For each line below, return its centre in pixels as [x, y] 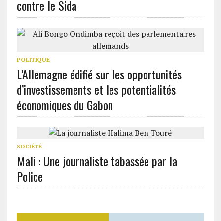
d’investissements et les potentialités [96, 90]
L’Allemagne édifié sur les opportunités [99, 74]
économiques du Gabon [65, 105]
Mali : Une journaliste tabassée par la [97, 161]
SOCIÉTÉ [29, 147]
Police [30, 176]
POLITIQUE [33, 60]
